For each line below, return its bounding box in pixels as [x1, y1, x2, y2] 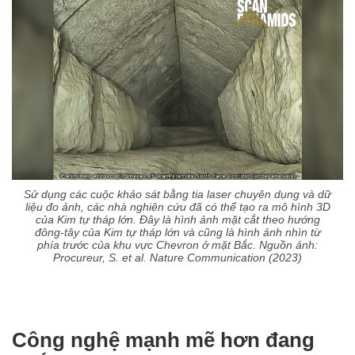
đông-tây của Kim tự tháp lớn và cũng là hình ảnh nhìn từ [34, 226, 321, 239]
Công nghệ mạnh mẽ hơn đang [12, 328, 315, 353]
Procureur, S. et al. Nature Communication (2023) [53, 251, 302, 265]
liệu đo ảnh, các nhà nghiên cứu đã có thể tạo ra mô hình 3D [25, 200, 330, 214]
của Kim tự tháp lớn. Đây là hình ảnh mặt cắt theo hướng [35, 213, 320, 227]
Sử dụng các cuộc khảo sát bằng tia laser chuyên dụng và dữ [24, 188, 331, 201]
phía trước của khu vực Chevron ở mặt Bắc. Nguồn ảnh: [37, 239, 318, 252]
